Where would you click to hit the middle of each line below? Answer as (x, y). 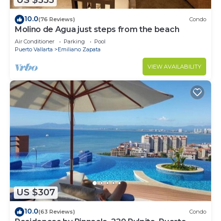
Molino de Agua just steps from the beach (97, 29)
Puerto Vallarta (34, 49)
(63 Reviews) (57, 212)
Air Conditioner (35, 41)
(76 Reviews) (57, 19)
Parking (74, 41)
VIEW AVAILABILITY (174, 66)
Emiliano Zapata (79, 49)
